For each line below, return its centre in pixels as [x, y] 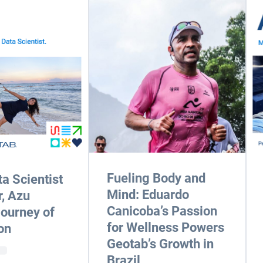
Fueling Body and [156, 178]
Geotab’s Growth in [161, 244]
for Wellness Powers [166, 227]
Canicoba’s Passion [162, 211]
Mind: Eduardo [148, 195]
